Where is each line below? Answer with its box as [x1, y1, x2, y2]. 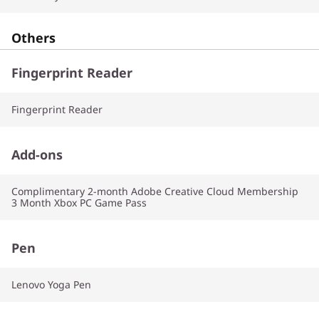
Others [11, 28, 56, 46]
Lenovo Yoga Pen [11, 277, 91, 291]
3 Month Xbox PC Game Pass [11, 195, 147, 209]
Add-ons [11, 145, 63, 163]
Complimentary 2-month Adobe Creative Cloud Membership [11, 184, 298, 198]
